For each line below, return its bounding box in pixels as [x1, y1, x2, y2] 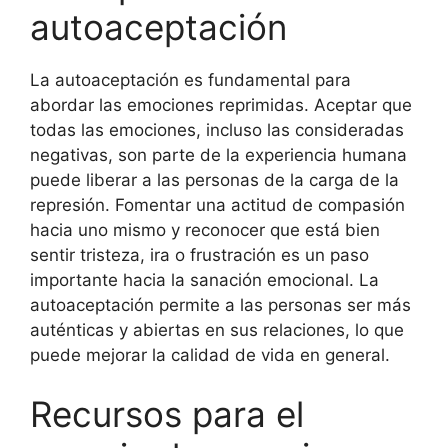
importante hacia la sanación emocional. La [30, 269, 379, 290]
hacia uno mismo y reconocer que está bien [30, 219, 380, 240]
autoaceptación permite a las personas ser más [30, 294, 411, 315]
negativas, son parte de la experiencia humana [30, 144, 407, 165]
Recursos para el [30, 393, 304, 435]
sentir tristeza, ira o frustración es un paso [30, 244, 369, 265]
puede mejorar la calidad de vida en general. [30, 344, 390, 365]
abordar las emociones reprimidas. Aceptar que [30, 94, 412, 115]
